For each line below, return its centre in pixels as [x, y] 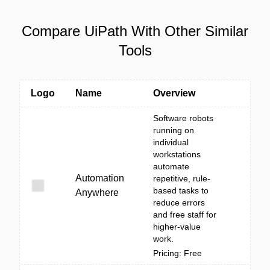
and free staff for [185, 215]
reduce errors [179, 202]
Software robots [183, 118]
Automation [100, 178]
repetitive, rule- [182, 178]
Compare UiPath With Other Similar [135, 31]
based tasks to [181, 190]
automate [171, 166]
